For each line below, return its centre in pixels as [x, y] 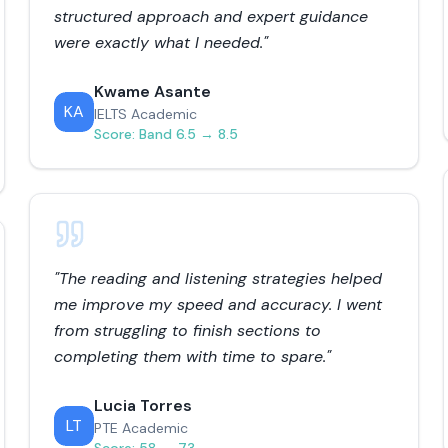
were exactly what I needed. [159, 42]
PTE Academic [141, 428]
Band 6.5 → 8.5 [189, 134]
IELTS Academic [146, 114]
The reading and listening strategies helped [221, 278]
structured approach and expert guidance [211, 16]
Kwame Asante [153, 91]
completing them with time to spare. [190, 356]
